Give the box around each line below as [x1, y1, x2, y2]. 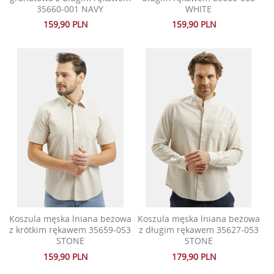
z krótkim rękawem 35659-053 [9, 224, 131, 236]
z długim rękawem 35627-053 [138, 224, 259, 236]
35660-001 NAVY [37, 2, 104, 15]
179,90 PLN [172, 250, 217, 262]
